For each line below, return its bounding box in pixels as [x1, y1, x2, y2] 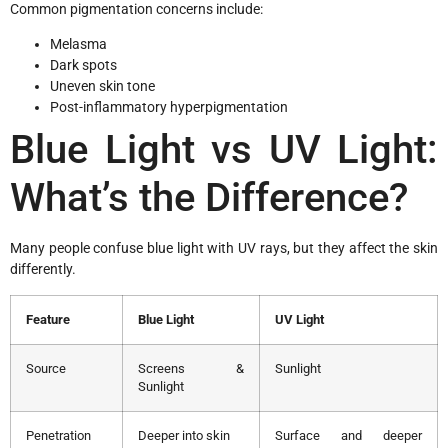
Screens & [138, 360, 244, 376]
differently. [10, 261, 76, 278]
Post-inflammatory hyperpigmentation [50, 99, 288, 116]
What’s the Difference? [10, 174, 408, 222]
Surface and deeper [275, 427, 422, 443]
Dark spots [50, 57, 117, 74]
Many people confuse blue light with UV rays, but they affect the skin [10, 240, 438, 257]
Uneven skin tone [50, 78, 155, 95]
